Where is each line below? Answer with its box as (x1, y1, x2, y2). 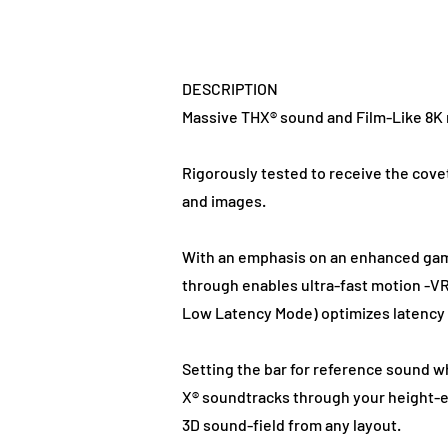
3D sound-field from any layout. (182, 415, 401, 435)
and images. (182, 191, 266, 211)
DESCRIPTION (182, 79, 278, 99)
